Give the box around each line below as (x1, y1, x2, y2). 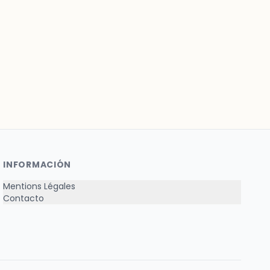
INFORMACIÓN (3, 159, 72, 171)
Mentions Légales (3, 180, 76, 192)
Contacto (3, 192, 45, 204)
